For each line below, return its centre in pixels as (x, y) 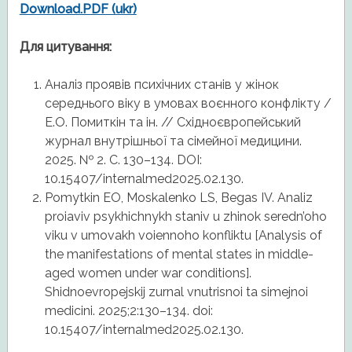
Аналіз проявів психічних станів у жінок (161, 85)
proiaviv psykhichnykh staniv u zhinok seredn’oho (185, 217)
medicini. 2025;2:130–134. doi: (128, 311)
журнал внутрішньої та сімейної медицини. (173, 141)
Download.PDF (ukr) (78, 9)
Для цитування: (65, 47)
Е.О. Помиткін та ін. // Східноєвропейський (172, 123)
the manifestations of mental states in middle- (179, 255)
